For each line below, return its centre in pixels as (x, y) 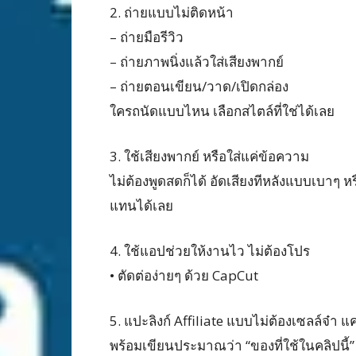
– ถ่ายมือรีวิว (147, 37)
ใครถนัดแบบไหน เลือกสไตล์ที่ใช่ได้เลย (222, 111)
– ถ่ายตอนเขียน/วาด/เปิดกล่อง (199, 86)
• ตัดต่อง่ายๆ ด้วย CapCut (184, 275)
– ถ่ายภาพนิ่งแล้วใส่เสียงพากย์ (197, 62)
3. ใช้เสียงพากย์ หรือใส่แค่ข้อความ (209, 156)
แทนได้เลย (141, 205)
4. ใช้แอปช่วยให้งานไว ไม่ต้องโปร (210, 251)
